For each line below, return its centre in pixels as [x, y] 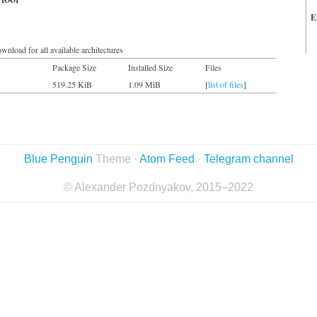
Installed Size [150, 67]
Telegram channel [248, 159]
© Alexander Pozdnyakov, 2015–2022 [158, 187]
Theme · [116, 159]
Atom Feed [167, 159]
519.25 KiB [72, 84]
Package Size [74, 67]
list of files [226, 84]
